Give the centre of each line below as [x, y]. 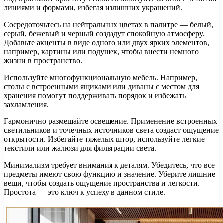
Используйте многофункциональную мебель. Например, [101, 77]
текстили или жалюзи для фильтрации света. [80, 148]
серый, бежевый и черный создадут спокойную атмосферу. [104, 33]
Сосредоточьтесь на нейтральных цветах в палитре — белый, [109, 24]
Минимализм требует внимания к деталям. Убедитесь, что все [109, 165]
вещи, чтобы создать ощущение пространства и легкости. [102, 183]
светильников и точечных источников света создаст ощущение [111, 130]
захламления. [26, 104]
